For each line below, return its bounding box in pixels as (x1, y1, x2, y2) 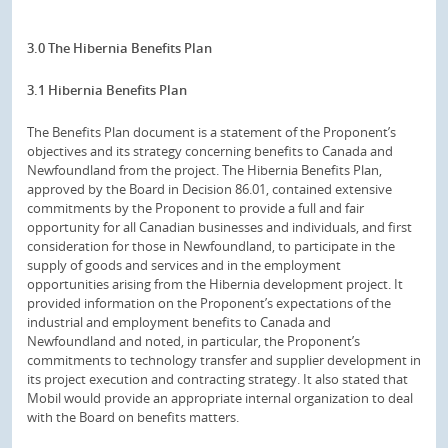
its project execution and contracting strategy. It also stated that (27, 369, 408, 388)
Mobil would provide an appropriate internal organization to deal (27, 388, 413, 407)
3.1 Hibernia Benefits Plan (27, 80, 187, 99)
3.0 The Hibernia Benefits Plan (27, 39, 212, 57)
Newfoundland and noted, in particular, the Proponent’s (27, 331, 360, 350)
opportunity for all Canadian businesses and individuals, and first (27, 217, 412, 236)
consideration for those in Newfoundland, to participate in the (27, 236, 395, 255)
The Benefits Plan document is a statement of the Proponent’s (27, 122, 396, 141)
